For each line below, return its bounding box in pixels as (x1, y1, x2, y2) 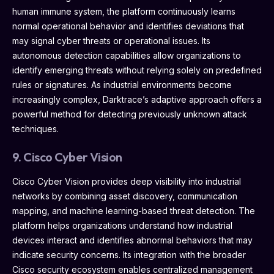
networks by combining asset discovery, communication (12, 190, 237, 201)
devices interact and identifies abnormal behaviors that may (12, 234, 253, 245)
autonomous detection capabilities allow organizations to (12, 50, 241, 61)
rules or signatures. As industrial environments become (12, 79, 232, 90)
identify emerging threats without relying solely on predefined (12, 64, 262, 75)
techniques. (12, 123, 59, 134)
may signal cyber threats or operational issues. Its (12, 35, 210, 46)
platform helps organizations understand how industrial (12, 220, 232, 231)
